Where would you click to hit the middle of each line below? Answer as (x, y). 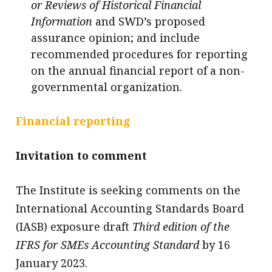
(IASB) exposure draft (74, 226)
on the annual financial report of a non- (138, 70)
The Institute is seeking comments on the (128, 190)
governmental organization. (107, 87)
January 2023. (52, 263)
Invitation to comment (82, 155)
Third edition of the (181, 226)
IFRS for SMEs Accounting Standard (108, 244)
